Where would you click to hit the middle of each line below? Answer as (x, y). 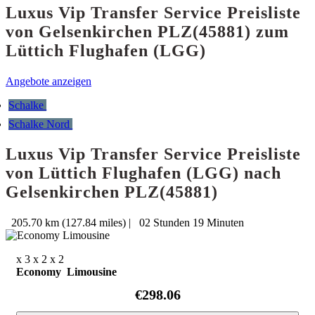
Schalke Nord (41, 124)
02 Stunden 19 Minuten (189, 222)
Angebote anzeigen (49, 82)
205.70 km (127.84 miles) (67, 222)
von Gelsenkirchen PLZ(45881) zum (147, 31)
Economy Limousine (66, 271)
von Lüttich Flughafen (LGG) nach (143, 173)
